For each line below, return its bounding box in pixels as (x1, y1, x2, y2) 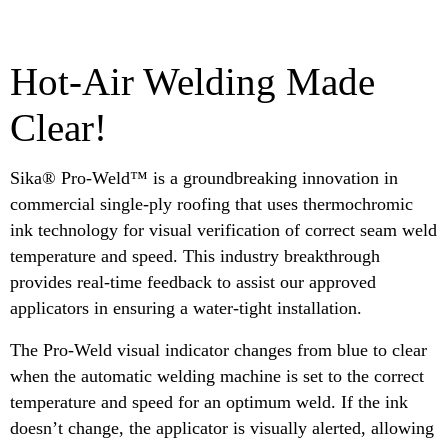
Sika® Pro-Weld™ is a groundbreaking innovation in (10, 168, 398, 189)
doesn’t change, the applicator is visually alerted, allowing (10, 418, 434, 439)
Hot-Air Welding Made (10, 60, 375, 103)
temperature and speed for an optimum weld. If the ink (10, 392, 408, 413)
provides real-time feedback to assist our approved (10, 272, 376, 293)
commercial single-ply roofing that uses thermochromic (10, 194, 413, 215)
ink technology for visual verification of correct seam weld (10, 220, 437, 241)
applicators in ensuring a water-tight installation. (10, 298, 367, 319)
